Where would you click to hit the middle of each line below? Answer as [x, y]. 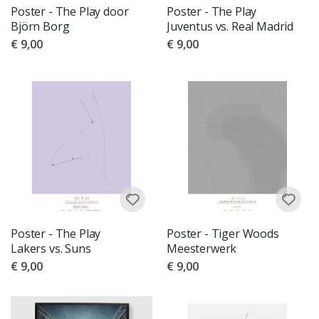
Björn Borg [40, 26]
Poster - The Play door [70, 11]
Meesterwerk [202, 248]
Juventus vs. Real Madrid [230, 26]
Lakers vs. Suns [51, 248]
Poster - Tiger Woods [223, 233]
